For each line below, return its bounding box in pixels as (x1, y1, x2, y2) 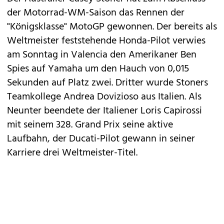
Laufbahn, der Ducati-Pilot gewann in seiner (7, 131, 195, 147)
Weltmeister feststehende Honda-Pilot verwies (7, 33, 205, 49)
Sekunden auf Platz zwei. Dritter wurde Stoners (7, 75, 208, 91)
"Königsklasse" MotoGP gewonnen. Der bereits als (7, 19, 217, 35)
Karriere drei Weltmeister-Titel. (7, 145, 137, 161)
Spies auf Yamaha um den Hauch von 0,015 (7, 61, 189, 77)
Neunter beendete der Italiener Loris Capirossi (7, 103, 202, 119)
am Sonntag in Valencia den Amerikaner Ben (7, 47, 196, 63)
